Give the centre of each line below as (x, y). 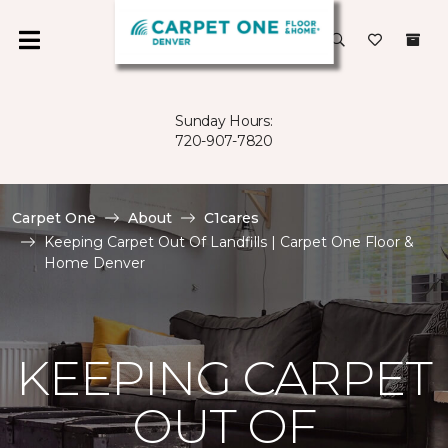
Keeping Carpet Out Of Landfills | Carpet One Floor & (229, 242)
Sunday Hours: (224, 121)
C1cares (231, 218)
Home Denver (94, 263)
